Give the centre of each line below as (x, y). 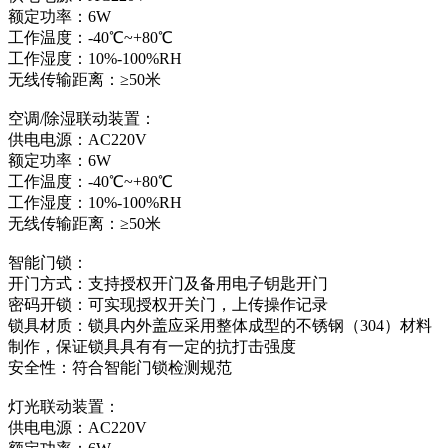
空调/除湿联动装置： (82, 118)
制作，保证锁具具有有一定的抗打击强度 (152, 346)
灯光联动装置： (64, 406)
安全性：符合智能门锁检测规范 (120, 367)
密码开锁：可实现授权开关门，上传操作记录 (168, 304)
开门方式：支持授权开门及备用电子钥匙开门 (168, 283)
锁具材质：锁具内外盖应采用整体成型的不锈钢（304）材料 (220, 325)
